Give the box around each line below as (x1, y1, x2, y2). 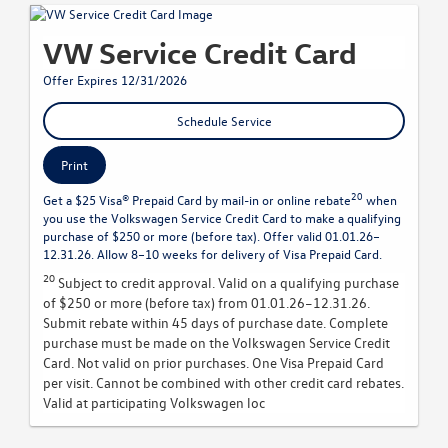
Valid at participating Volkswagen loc (43, 392, 265, 412)
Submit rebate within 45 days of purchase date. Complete (43, 312, 388, 332)
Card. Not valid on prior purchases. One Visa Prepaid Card (43, 352, 384, 372)
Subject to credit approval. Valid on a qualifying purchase (55, 272, 399, 292)
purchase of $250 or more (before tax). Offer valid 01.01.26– (43, 226, 380, 244)
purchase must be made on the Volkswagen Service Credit (43, 332, 390, 352)
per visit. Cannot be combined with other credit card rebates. (43, 372, 404, 392)
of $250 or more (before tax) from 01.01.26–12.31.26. (43, 292, 370, 312)
